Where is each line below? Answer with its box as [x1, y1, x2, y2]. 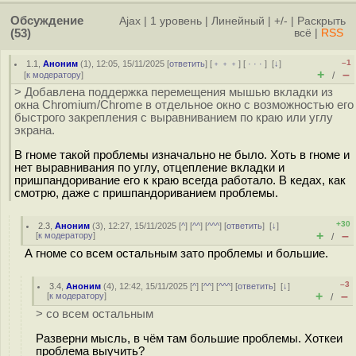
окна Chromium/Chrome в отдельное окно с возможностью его [14, 99, 354, 111]
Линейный [211, 15, 265, 27]
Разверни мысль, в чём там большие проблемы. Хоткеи [36, 331, 342, 345]
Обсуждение [10, 14, 83, 27]
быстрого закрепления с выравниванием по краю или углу [14, 111, 333, 124]
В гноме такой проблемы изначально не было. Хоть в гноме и [14, 148, 350, 161]
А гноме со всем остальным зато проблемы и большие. [25, 247, 328, 260]
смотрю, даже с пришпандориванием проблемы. [14, 186, 278, 199]
